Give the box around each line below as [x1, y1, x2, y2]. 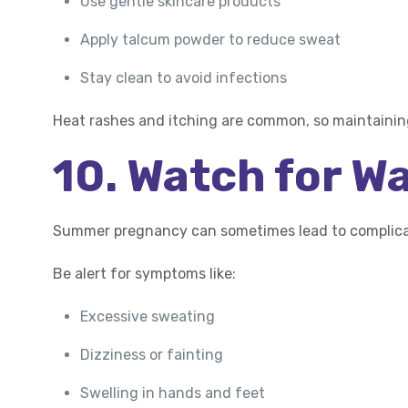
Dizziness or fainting [80, 346, 224, 363]
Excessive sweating [80, 308, 216, 325]
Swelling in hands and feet [80, 384, 266, 402]
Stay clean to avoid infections [80, 69, 288, 87]
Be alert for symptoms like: [53, 265, 237, 282]
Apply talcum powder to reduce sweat [80, 31, 342, 48]
